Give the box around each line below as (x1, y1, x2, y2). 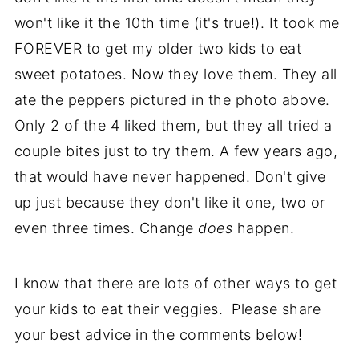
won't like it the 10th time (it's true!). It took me (14, 14, 340, 31)
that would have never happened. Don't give (14, 168, 326, 185)
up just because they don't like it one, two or (14, 194, 325, 211)
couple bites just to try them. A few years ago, (14, 143, 338, 159)
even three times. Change (14, 220, 199, 236)
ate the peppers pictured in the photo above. (14, 91, 330, 108)
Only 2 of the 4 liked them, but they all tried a (14, 117, 333, 134)
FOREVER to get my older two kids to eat (14, 40, 302, 57)
